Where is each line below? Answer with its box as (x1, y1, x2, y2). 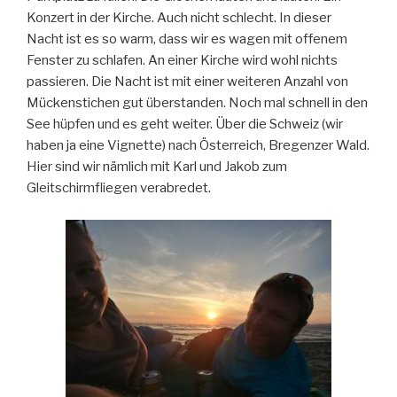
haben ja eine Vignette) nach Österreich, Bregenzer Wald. (27, 137, 370, 154)
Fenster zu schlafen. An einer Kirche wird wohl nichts (27, 52, 338, 69)
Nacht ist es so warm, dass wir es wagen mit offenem (27, 31, 347, 48)
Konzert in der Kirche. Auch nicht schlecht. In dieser (27, 10, 331, 27)
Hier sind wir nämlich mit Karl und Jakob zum (27, 159, 287, 175)
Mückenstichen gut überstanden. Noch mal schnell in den (27, 95, 368, 112)
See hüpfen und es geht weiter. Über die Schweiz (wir (27, 116, 343, 133)
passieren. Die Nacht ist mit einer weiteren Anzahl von (27, 74, 348, 90)
